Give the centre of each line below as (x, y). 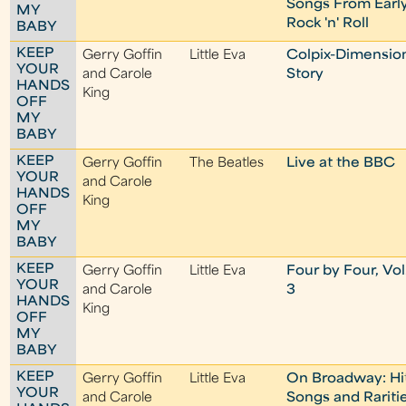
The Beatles (227, 164)
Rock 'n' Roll (328, 24)
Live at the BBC (341, 164)
